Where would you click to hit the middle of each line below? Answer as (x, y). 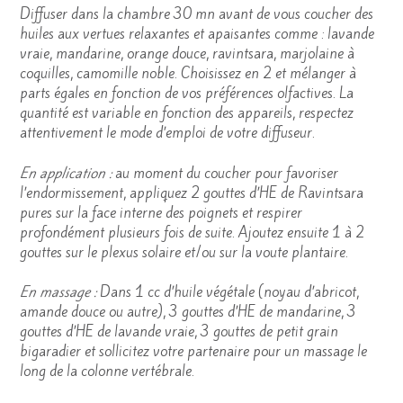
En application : (67, 173)
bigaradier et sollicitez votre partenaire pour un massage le (193, 352)
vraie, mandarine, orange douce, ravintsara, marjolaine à (187, 54)
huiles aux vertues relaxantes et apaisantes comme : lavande (197, 34)
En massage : (58, 292)
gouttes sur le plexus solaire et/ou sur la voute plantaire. (184, 252)
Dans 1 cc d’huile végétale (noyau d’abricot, (228, 292)
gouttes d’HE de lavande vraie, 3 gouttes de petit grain (179, 332)
